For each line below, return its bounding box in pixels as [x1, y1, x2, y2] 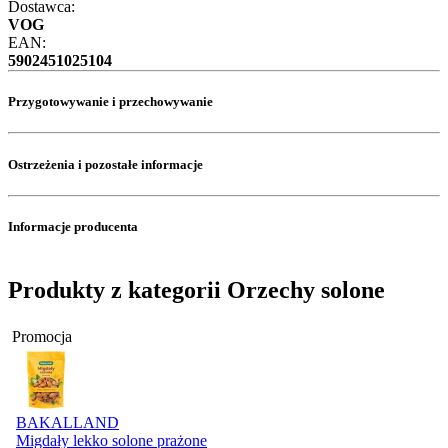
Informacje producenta [8, 218, 138, 234]
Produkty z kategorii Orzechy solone [8, 277, 385, 304]
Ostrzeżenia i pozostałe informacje [8, 156, 203, 172]
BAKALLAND [16, 413, 119, 431]
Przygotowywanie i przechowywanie [8, 94, 213, 110]
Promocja [12, 327, 72, 345]
